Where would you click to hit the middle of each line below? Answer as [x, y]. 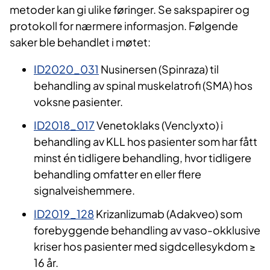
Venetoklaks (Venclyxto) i [159, 125]
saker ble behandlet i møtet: [80, 42]
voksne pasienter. [78, 102]
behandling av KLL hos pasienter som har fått [146, 142]
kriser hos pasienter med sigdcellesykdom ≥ [145, 246]
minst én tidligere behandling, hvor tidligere [143, 158]
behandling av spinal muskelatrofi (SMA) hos [143, 86]
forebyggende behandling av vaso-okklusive [147, 230]
